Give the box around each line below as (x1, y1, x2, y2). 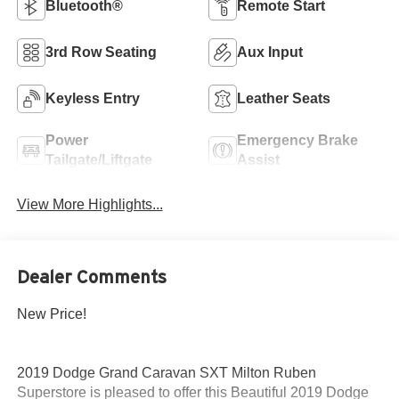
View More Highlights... (16, 196, 163, 212)
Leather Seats (237, 90, 330, 106)
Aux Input (237, 44, 303, 60)
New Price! (16, 306, 86, 322)
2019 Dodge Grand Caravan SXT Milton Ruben (16, 365, 316, 381)
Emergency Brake (237, 132, 358, 148)
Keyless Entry (45, 90, 140, 106)
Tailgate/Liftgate (45, 151, 152, 167)
